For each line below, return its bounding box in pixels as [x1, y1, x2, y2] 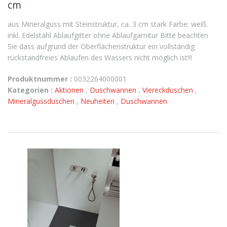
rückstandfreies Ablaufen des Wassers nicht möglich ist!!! [8, 53, 192, 62]
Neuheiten [81, 96, 117, 106]
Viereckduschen [142, 85, 195, 95]
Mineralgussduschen [8, 96, 77, 106]
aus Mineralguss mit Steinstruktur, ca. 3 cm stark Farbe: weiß [8, 19, 207, 29]
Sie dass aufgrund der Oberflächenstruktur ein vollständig [8, 42, 195, 51]
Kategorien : [8, 85, 53, 95]
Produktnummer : [8, 74, 72, 84]
